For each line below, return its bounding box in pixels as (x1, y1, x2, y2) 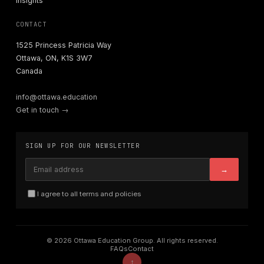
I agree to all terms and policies (37, 189, 141, 198)
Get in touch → (15, 105, 69, 115)
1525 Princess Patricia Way (15, 41, 111, 50)
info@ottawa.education (15, 93, 97, 102)
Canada (15, 67, 42, 76)
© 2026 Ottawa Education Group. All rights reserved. (46, 236, 218, 245)
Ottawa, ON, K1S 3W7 (15, 54, 93, 63)
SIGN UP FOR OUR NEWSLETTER (25, 141, 140, 150)
